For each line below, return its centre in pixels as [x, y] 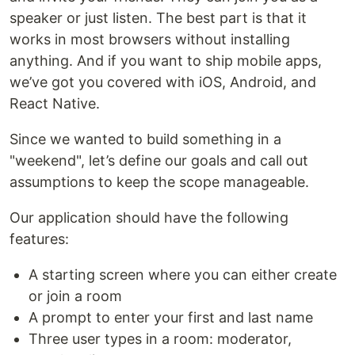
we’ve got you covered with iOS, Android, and [163, 82]
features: [39, 239]
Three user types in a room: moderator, [160, 339]
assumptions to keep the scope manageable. [159, 182]
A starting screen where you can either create [183, 275]
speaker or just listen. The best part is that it [158, 18]
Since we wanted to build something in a [145, 139]
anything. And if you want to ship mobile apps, [166, 61]
